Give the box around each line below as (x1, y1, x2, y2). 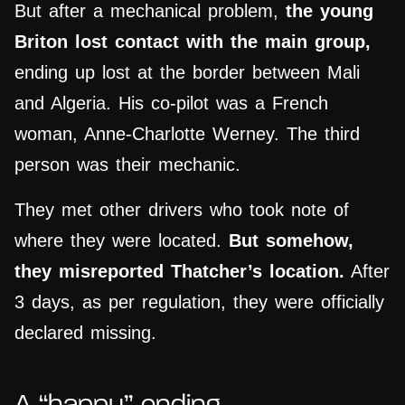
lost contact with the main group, (68, 32, 371, 52)
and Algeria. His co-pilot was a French (14, 93, 328, 114)
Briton (14, 32, 68, 52)
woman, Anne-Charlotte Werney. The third (14, 124, 360, 145)
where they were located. (14, 231, 229, 251)
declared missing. (14, 323, 156, 344)
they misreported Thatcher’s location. (14, 261, 344, 282)
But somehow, (229, 231, 353, 251)
